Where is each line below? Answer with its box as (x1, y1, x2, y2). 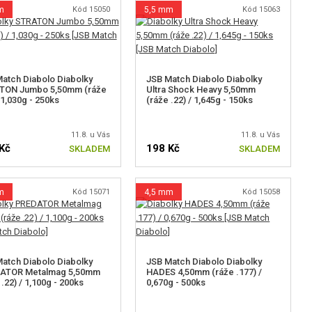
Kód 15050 (72, 5, 111, 14)
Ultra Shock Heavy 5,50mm (146, 84, 256, 95)
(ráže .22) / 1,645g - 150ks (146, 95, 253, 105)
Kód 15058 (242, 187, 280, 196)
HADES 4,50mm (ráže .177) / (146, 267, 263, 277)
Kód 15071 (72, 187, 111, 196)
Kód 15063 (242, 5, 280, 14)
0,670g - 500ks (146, 277, 206, 288)
